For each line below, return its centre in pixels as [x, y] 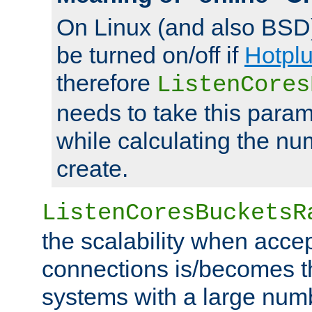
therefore [107, 83]
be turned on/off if [150, 55]
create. [92, 168]
